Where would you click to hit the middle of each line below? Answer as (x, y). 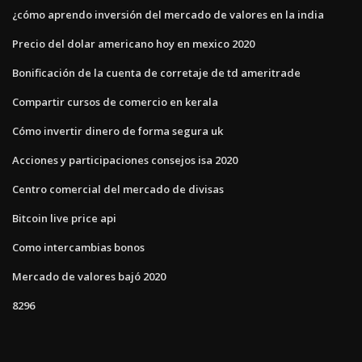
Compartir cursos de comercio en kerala (115, 101)
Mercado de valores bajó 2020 (89, 276)
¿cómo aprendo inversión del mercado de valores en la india (168, 14)
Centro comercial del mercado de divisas (118, 189)
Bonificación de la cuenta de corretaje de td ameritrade (156, 72)
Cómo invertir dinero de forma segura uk (118, 130)
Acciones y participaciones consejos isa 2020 (125, 160)
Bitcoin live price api (64, 218)
